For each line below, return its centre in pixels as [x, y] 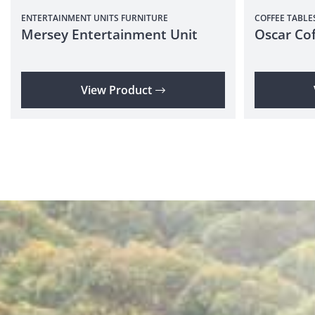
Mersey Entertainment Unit [109, 34]
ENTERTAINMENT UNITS [70, 18]
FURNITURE [143, 18]
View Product [116, 90]
